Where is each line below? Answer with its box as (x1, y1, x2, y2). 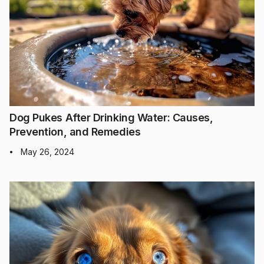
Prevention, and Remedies (9, 125, 141, 138)
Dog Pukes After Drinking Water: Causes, (9, 111, 213, 124)
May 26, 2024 (21, 146, 74, 157)
